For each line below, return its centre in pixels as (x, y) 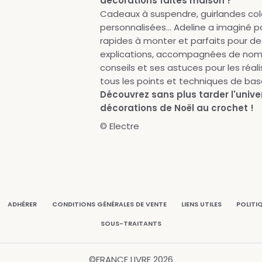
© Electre (119, 126)
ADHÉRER (23, 204)
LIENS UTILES (201, 204)
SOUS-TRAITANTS (131, 223)
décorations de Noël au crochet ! (177, 108)
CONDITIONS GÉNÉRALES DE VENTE (109, 204)
